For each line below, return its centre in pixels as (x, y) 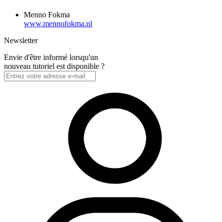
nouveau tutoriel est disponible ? (54, 66)
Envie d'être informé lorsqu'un (51, 57)
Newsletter (21, 41)
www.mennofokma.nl (58, 24)
